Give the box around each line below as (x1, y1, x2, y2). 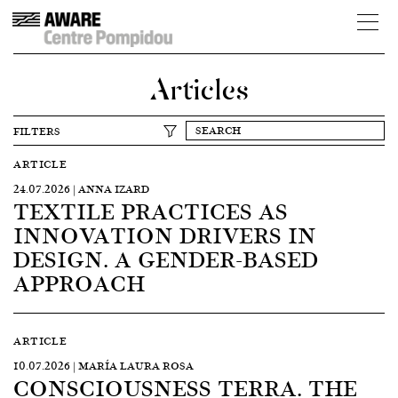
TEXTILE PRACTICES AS (13, 193, 288, 228)
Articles (149, 62, 249, 110)
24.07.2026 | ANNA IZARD (13, 180, 149, 197)
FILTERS (13, 123, 60, 139)
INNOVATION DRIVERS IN (13, 217, 316, 252)
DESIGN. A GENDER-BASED (13, 241, 318, 276)
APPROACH (13, 265, 145, 300)
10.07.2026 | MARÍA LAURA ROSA (13, 357, 194, 374)
